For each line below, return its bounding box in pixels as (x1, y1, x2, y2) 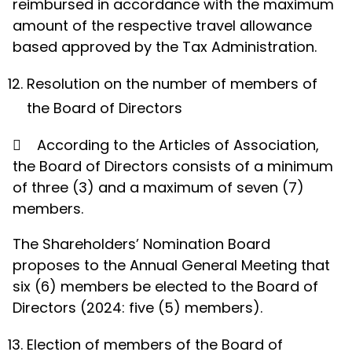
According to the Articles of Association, (37, 135, 319, 155)
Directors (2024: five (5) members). (13, 298, 262, 317)
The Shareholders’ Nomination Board (13, 234, 270, 254)
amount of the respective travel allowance (13, 16, 312, 35)
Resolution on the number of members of (27, 74, 317, 93)
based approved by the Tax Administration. (13, 37, 317, 57)
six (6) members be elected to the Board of (13, 277, 318, 296)
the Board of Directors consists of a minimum (13, 156, 333, 176)
